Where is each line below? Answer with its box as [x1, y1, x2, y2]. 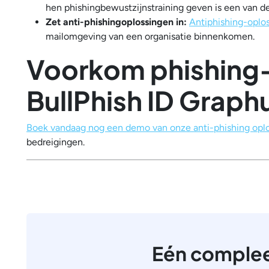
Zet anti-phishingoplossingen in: [46, 16, 189, 28]
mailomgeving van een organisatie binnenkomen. [46, 31, 257, 42]
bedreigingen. [26, 136, 85, 148]
